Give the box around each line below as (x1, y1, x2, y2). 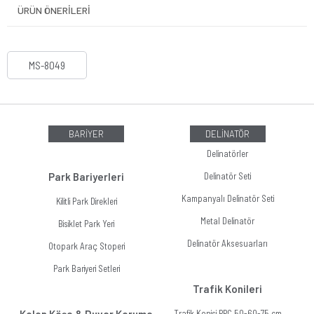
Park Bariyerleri (48, 170, 125, 183)
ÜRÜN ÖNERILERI (18, 4, 90, 16)
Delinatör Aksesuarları (187, 238, 268, 249)
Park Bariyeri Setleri (53, 263, 120, 274)
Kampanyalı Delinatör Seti (181, 193, 274, 204)
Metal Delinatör (200, 215, 255, 226)
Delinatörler (207, 148, 249, 159)
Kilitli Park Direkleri (55, 196, 117, 207)
